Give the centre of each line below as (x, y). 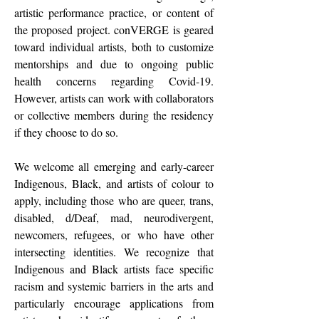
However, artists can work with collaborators (114, 98)
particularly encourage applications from (114, 303)
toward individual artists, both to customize (114, 47)
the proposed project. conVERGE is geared (114, 30)
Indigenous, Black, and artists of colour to (114, 183)
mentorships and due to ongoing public (114, 64)
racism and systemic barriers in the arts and (114, 286)
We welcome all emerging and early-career (114, 166)
